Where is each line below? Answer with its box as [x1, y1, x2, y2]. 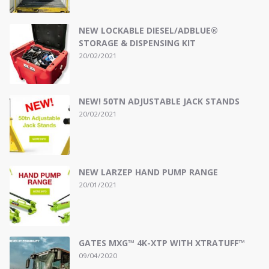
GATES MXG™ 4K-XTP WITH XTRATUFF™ [79, 237, 245, 249]
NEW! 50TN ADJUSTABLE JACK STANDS [79, 95, 240, 107]
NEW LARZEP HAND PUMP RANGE [79, 166, 218, 178]
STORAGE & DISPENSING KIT [79, 37, 196, 49]
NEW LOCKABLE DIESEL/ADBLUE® [79, 24, 218, 36]
